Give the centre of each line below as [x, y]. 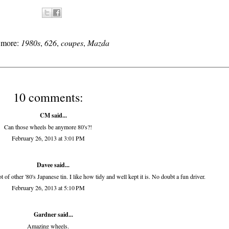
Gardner [45, 215]
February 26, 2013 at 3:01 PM [48, 138]
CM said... [53, 116]
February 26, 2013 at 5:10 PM [48, 188]
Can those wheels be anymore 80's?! [48, 127]
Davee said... [53, 165]
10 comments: [48, 97]
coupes [72, 43]
